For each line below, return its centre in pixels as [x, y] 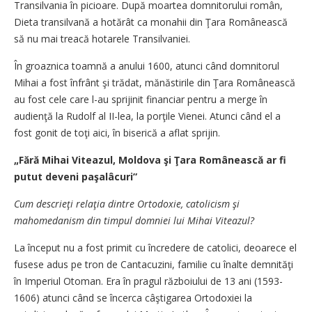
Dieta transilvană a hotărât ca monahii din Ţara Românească [151, 22]
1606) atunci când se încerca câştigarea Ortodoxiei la [133, 298]
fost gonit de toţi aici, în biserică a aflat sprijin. [117, 133]
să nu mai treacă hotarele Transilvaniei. [102, 39]
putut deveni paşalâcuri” [76, 177]
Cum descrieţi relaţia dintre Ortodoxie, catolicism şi [127, 204]
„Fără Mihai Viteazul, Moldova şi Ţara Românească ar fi [150, 160]
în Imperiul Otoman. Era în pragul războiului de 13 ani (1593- [148, 281]
